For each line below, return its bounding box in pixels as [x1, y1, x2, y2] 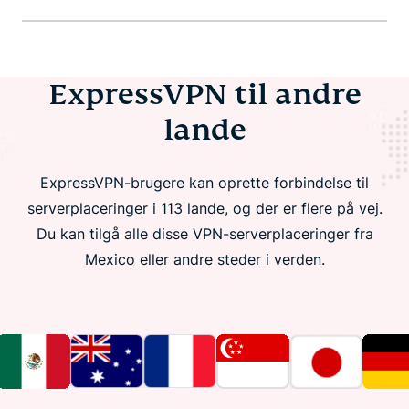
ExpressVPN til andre [47, 75, 362, 112]
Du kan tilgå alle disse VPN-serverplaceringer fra [36, 224, 373, 243]
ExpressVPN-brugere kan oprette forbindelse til [40, 173, 369, 192]
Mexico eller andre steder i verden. [84, 249, 325, 268]
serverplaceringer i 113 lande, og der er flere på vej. [26, 198, 383, 217]
